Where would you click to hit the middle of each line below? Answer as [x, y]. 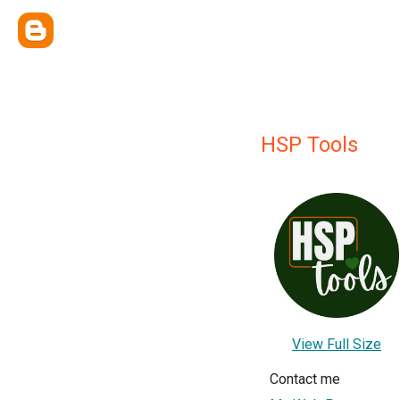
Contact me [305, 379]
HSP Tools [309, 145]
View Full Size [337, 344]
